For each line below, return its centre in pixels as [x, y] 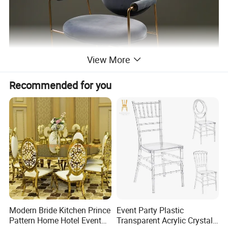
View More [108, 60]
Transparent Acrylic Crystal [164, 220]
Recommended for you [61, 85]
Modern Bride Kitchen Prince [60, 210]
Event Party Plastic [150, 210]
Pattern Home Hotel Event [55, 220]
